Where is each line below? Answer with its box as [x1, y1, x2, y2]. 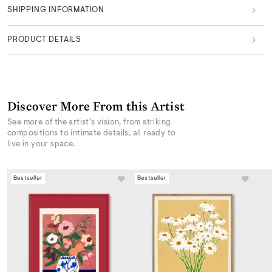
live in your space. [7, 140, 75, 149]
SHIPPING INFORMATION [7, 5, 104, 14]
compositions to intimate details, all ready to [7, 129, 176, 138]
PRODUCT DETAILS [7, 35, 81, 44]
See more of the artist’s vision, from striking [7, 118, 171, 127]
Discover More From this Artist [7, 97, 185, 115]
